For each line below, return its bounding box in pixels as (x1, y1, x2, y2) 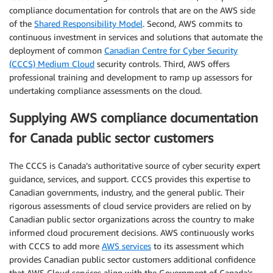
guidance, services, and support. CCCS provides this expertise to (9, 173, 250, 184)
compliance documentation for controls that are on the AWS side (9, 5, 255, 15)
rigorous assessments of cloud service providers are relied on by (9, 200, 251, 211)
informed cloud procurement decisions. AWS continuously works (9, 227, 254, 238)
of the (9, 18, 34, 29)
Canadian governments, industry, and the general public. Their (9, 186, 244, 197)
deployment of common (9, 45, 104, 55)
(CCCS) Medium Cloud (9, 58, 94, 69)
